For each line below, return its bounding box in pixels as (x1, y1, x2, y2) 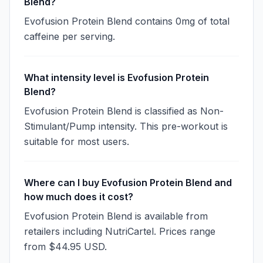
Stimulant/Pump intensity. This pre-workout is (24, 120, 228, 132)
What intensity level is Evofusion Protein (24, 72, 209, 83)
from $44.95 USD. (24, 241, 107, 252)
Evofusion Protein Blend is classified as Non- (24, 105, 224, 117)
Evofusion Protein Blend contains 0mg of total (24, 15, 230, 27)
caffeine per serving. (24, 31, 115, 42)
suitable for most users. (24, 136, 129, 147)
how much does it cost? (24, 191, 133, 203)
